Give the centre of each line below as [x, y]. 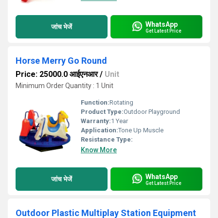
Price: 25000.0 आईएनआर [57, 74]
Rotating [121, 102]
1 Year [119, 121]
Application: [100, 130]
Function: [95, 102]
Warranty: [96, 121]
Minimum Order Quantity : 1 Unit [64, 86]
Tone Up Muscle [141, 130]
